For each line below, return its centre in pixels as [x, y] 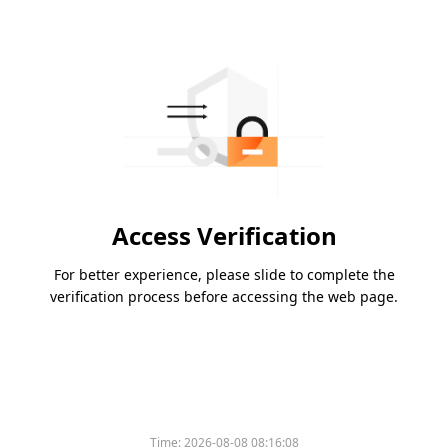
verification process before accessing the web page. [224, 297]
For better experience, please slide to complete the [224, 275]
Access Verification [224, 236]
